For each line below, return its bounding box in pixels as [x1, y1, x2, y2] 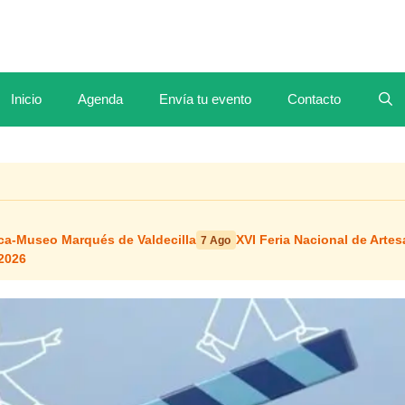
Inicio [10, 91, 42, 107]
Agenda [77, 91, 123, 107]
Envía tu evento [158, 91, 251, 107]
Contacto [287, 91, 341, 107]
